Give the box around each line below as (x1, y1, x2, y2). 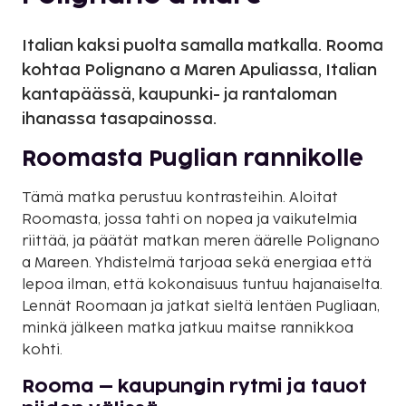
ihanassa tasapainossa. (22, 109, 217, 129)
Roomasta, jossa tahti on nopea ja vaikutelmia (22, 210, 357, 228)
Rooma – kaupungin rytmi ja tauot (22, 377, 367, 396)
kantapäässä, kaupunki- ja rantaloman (22, 84, 337, 104)
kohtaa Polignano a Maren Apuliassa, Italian (22, 60, 377, 80)
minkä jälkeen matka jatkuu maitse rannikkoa (22, 319, 353, 337)
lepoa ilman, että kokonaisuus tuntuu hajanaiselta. (22, 275, 382, 294)
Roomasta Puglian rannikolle (22, 148, 363, 169)
